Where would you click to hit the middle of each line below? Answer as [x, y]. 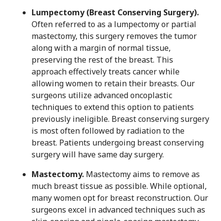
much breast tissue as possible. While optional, [119, 186]
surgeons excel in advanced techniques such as [118, 210]
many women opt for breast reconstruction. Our [120, 198]
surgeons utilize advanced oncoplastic [102, 95]
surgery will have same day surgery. [98, 155]
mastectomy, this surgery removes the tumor [114, 36]
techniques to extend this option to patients [113, 107]
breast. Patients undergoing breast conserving [118, 143]
